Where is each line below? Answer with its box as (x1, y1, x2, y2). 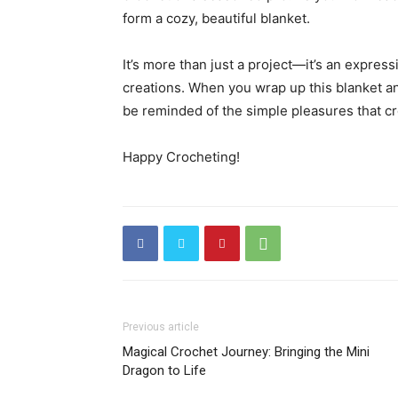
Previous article (123, 321, 199, 333)
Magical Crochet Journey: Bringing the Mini (123, 344, 370, 360)
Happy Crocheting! (123, 148, 240, 165)
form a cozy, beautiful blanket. (123, 10, 310, 27)
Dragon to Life (123, 362, 206, 378)
